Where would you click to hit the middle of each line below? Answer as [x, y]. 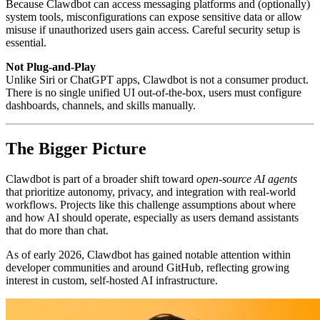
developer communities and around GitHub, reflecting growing [147, 267]
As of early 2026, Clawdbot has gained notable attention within [148, 254]
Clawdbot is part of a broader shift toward [101, 179]
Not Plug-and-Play [51, 66]
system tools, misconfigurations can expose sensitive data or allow [154, 16]
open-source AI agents [247, 179]
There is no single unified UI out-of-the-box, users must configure [154, 92]
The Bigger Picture [76, 148]
